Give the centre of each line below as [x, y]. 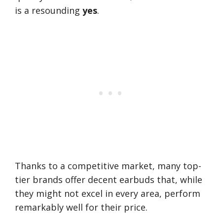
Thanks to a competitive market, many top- [108, 166]
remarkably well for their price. [81, 207]
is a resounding [49, 11]
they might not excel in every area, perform [108, 194]
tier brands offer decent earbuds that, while [109, 180]
